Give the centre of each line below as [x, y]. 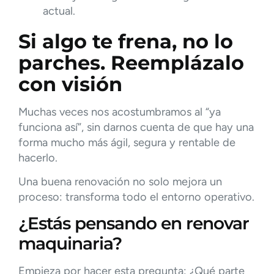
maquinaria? [70, 244]
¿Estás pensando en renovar [134, 224]
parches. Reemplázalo [131, 62]
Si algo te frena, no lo [126, 41]
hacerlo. [38, 157]
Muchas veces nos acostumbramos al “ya [120, 112]
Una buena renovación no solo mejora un [120, 181]
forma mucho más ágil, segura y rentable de [127, 142]
